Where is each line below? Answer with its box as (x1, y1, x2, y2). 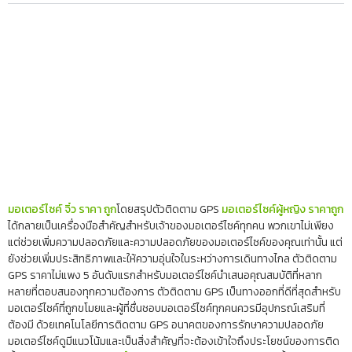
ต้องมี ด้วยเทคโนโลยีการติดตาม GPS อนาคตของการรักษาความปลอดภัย (8, 316, 324, 333)
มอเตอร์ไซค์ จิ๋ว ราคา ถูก (8, 200, 116, 218)
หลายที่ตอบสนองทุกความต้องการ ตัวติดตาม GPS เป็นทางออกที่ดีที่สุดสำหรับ (8, 283, 341, 300)
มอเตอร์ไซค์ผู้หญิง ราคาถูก (222, 200, 343, 218)
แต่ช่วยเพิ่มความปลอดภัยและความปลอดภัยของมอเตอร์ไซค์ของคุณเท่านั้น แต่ (8, 233, 343, 251)
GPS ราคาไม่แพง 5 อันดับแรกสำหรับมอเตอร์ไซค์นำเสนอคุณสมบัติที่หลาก (8, 266, 322, 284)
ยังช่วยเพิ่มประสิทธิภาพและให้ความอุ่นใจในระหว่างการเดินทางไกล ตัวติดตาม (8, 250, 337, 267)
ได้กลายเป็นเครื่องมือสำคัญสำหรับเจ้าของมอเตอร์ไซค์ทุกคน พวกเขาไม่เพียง (8, 217, 334, 234)
